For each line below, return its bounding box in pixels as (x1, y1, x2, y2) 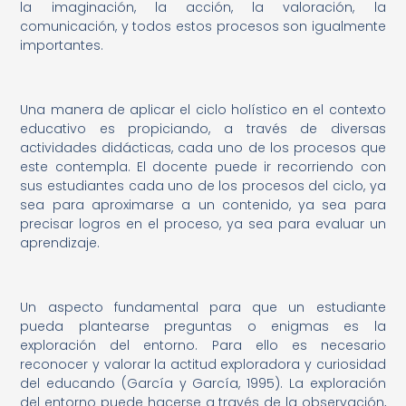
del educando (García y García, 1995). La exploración (20, 373, 386, 392)
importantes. (20, 36, 104, 55)
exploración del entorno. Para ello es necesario (20, 335, 386, 354)
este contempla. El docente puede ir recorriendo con (20, 157, 386, 176)
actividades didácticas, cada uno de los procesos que (20, 138, 386, 157)
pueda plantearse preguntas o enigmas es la (20, 316, 386, 335)
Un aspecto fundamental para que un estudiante (20, 297, 386, 316)
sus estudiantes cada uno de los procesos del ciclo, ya (20, 176, 386, 195)
